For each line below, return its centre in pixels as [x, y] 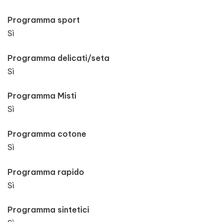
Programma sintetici [48, 210]
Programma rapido [46, 172]
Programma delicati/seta [58, 58]
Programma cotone [47, 134]
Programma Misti [42, 96]
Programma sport [44, 20]
